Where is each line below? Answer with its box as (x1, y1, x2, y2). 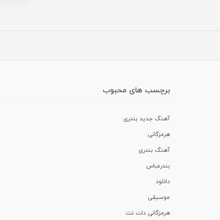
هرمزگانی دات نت (126, 209, 170, 217)
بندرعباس (146, 162, 170, 170)
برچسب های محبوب (103, 84, 170, 96)
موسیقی (148, 193, 170, 201)
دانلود (156, 177, 170, 186)
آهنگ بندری (138, 146, 170, 154)
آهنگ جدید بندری (123, 114, 170, 123)
